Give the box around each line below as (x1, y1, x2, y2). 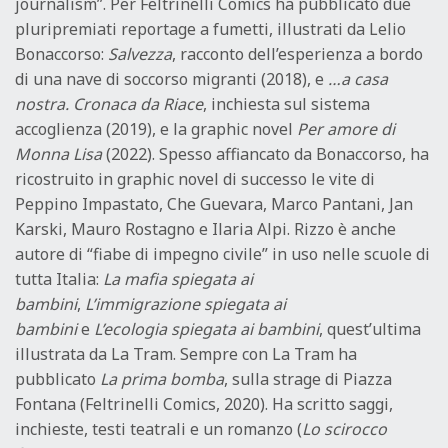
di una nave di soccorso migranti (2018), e (15, 68, 328, 91)
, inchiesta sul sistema (203, 93, 370, 116)
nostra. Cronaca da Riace (15, 93, 203, 116)
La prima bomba (100, 368, 224, 391)
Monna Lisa (15, 143, 102, 166)
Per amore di (297, 118, 395, 141)
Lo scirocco (302, 418, 387, 441)
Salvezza (108, 43, 172, 66)
